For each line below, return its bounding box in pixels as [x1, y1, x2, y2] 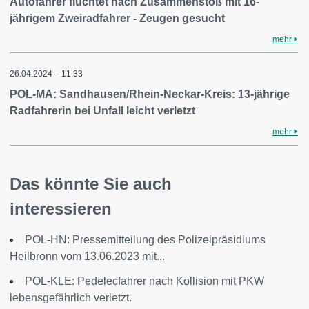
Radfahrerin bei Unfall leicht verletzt [10, 105, 195, 117]
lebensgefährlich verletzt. [10, 292, 132, 303]
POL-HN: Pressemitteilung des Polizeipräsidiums [25, 234, 266, 246]
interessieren [10, 199, 112, 218]
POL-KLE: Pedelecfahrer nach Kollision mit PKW [25, 275, 264, 287]
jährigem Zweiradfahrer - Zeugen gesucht [10, 12, 225, 24]
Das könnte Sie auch [10, 175, 172, 193]
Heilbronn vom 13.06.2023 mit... [10, 250, 165, 262]
